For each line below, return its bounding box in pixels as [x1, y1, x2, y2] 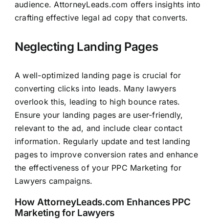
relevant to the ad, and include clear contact [14, 123, 182, 133]
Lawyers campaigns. [14, 176, 93, 186]
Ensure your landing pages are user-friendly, [14, 110, 183, 120]
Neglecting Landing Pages [14, 39, 158, 54]
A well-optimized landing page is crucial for [14, 70, 181, 81]
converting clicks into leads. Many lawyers [14, 84, 176, 94]
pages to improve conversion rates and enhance [14, 150, 198, 160]
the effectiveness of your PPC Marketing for [14, 163, 182, 173]
